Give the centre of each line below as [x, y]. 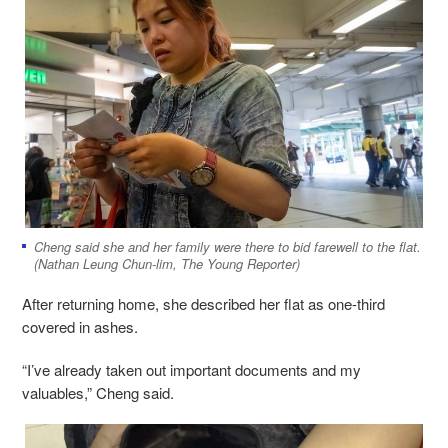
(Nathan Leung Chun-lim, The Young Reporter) [167, 264]
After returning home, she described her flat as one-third [203, 304]
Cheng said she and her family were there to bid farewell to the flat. [227, 247]
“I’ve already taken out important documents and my [191, 370]
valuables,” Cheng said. [98, 393]
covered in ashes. [80, 327]
